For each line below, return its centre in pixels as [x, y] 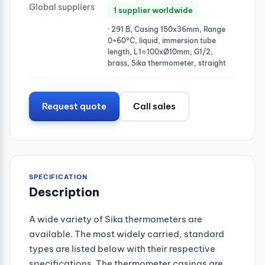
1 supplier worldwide [153, 10]
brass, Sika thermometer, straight [167, 63]
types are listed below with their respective [122, 248]
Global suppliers [62, 7]
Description [64, 192]
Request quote [74, 106]
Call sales [154, 106]
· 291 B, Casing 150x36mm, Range [167, 29]
